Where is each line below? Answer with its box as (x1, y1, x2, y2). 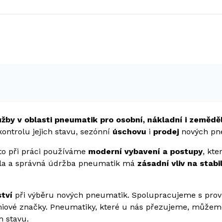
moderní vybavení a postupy (88, 147, 203, 156)
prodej (153, 127, 181, 136)
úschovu (112, 127, 149, 136)
